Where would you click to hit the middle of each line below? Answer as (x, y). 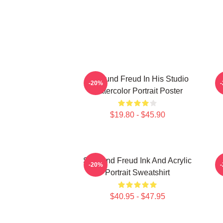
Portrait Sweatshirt (137, 172)
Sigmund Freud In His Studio (137, 79)
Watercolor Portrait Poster (137, 91)
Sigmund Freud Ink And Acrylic (137, 161)
